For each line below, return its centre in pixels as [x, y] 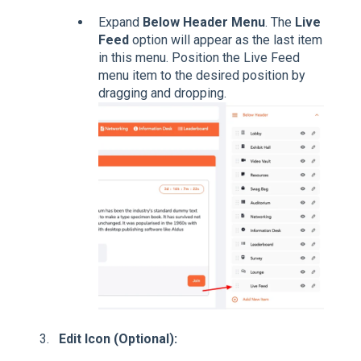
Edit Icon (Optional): [118, 338]
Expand [120, 23]
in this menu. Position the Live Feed [199, 58]
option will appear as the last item [226, 40]
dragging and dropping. [162, 93]
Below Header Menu [204, 23]
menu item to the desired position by [202, 76]
